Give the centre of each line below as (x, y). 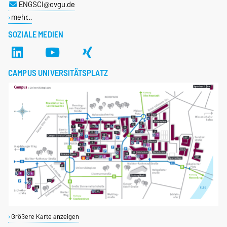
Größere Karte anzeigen (45, 216)
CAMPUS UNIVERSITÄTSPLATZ (58, 73)
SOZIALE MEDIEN (36, 34)
